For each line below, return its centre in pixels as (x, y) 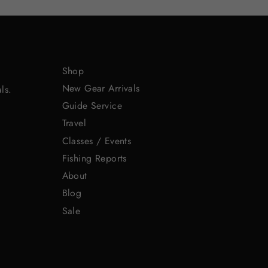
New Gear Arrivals (101, 88)
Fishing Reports (94, 158)
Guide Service (92, 106)
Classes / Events (97, 141)
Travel (74, 123)
